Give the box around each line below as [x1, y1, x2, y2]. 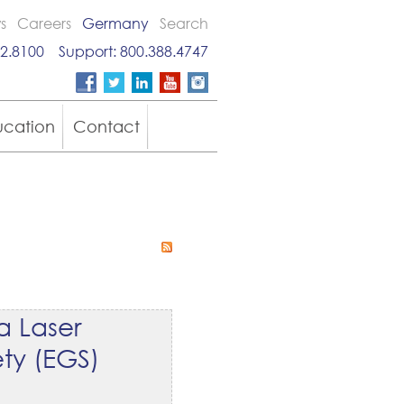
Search [160, 14, 208, 32]
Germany [82, 14, 149, 32]
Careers [17, 14, 71, 32]
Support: [44, 41, 120, 60]
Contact [73, 116, 140, 136]
